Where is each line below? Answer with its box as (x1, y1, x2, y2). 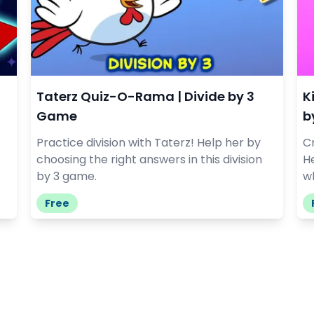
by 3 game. (36, 168, 97, 184)
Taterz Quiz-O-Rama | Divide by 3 (36, 87, 254, 105)
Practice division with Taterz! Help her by (36, 134, 261, 151)
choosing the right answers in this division (36, 151, 262, 168)
